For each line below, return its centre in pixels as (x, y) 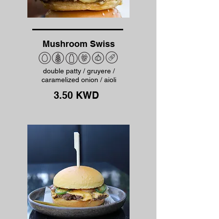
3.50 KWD (76, 95)
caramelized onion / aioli (79, 80)
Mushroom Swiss (78, 44)
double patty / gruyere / (79, 71)
